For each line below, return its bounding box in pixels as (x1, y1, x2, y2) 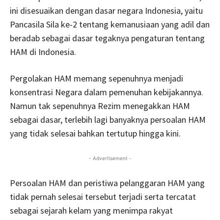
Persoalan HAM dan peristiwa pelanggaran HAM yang (10, 177, 205, 189)
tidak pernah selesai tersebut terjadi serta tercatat (10, 191, 196, 202)
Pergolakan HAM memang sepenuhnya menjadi (10, 72, 183, 84)
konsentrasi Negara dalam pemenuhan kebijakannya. (10, 86, 203, 98)
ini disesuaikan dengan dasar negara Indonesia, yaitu (10, 4, 203, 16)
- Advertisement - (88, 155, 132, 161)
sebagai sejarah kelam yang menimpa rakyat (10, 204, 173, 216)
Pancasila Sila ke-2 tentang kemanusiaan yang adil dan (10, 18, 210, 30)
